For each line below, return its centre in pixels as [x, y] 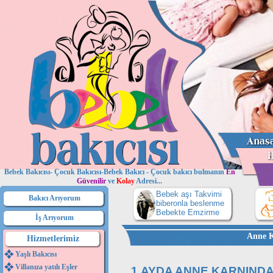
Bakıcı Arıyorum [54, 198]
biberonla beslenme [190, 203]
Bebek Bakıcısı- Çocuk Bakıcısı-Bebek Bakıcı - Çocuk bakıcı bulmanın [115, 172]
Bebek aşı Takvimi [189, 194]
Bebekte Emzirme [188, 212]
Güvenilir [91, 181]
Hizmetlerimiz [53, 239]
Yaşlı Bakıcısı [36, 254]
